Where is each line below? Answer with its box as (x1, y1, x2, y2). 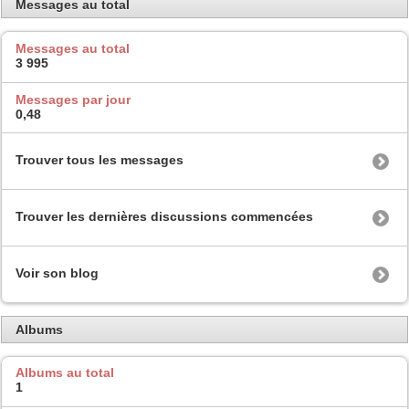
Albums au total (16, 365, 114, 381)
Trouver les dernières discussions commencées (16, 209, 313, 225)
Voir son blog (16, 266, 99, 281)
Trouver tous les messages (16, 152, 184, 168)
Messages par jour (16, 91, 131, 107)
